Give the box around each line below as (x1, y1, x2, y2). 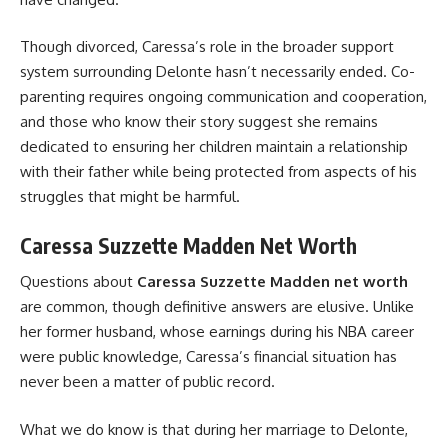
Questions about (20, 272, 137, 291)
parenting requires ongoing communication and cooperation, (20, 87, 427, 106)
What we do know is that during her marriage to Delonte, (20, 419, 408, 439)
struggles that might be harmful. (20, 187, 240, 206)
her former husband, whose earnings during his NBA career (20, 322, 414, 341)
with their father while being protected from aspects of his (20, 162, 417, 181)
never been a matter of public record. (20, 372, 275, 391)
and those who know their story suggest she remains (20, 112, 378, 131)
